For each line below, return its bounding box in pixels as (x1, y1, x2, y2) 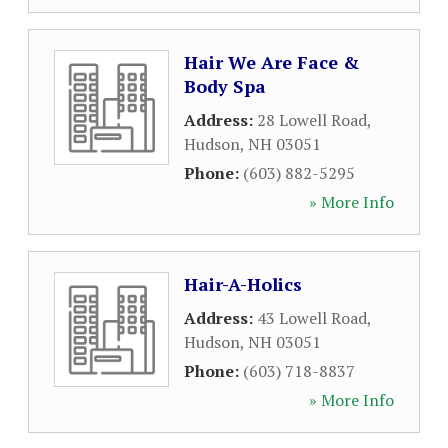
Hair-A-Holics (184, 272, 302, 296)
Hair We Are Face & (184, 50, 359, 74)
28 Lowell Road (257, 109, 367, 131)
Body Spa (184, 74, 266, 98)
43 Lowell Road (257, 307, 367, 329)
